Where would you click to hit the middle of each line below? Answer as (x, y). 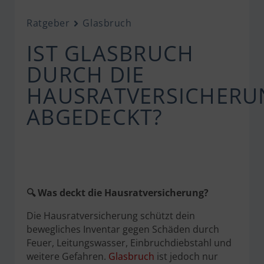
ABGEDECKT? (95, 117)
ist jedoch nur (186, 256)
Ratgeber (48, 23)
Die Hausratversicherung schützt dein (111, 216)
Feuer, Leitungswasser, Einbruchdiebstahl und (129, 243)
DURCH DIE (86, 75)
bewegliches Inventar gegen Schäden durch (123, 229)
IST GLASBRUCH (110, 53)
